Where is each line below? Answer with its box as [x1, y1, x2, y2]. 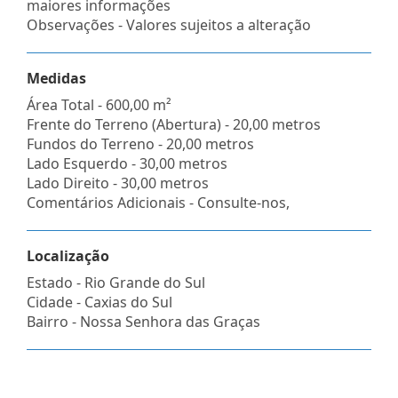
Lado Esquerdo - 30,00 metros [27, 153, 227, 173]
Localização [27, 245, 109, 266]
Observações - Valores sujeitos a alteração [27, 14, 311, 35]
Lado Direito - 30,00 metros [27, 172, 209, 193]
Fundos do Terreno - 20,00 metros [27, 133, 254, 154]
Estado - [27, 272, 84, 292]
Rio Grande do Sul [84, 272, 205, 292]
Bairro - [27, 311, 80, 331]
